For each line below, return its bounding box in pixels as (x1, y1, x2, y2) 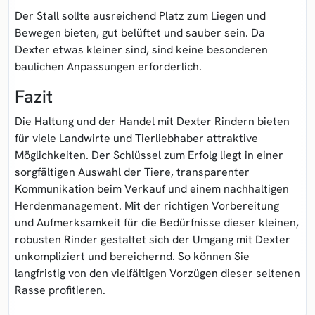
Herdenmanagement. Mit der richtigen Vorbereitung (15, 198, 279, 213)
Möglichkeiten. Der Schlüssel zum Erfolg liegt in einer (15, 147, 283, 162)
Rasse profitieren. (15, 282, 105, 297)
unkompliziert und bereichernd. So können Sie (15, 248, 250, 264)
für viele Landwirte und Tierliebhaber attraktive (15, 130, 258, 146)
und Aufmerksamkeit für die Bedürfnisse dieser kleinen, (15, 214, 299, 230)
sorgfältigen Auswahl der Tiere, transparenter (15, 164, 250, 179)
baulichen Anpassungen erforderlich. (15, 58, 202, 74)
